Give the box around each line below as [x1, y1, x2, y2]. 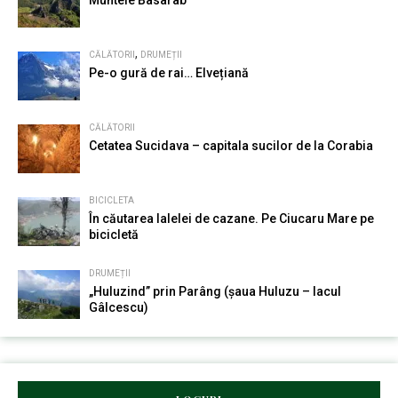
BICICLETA [89, 195, 134, 205]
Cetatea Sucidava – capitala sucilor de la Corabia [89, 139, 373, 153]
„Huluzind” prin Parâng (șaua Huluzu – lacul [89, 284, 341, 298]
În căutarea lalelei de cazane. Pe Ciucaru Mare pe [89, 211, 374, 226]
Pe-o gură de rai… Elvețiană [89, 66, 249, 80]
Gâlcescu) [89, 300, 148, 314]
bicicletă [89, 227, 139, 242]
